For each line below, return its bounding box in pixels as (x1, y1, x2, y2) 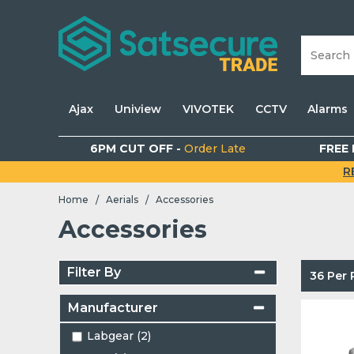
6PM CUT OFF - (89, 141, 184, 156)
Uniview (115, 102, 162, 116)
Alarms (307, 102, 348, 116)
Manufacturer (68, 300, 158, 316)
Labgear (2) (86, 329, 151, 344)
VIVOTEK (182, 102, 234, 116)
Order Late (183, 141, 246, 156)
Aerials (106, 194, 138, 206)
